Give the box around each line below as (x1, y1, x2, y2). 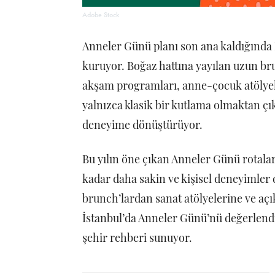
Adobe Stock (82, 10, 119, 20)
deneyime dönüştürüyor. (82, 117, 203, 132)
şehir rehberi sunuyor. (82, 230, 192, 245)
